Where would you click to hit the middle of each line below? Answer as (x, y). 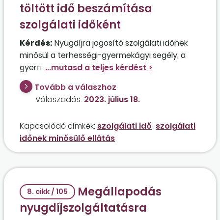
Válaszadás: (59, 100)
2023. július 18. (112, 100)
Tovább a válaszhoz (75, 87)
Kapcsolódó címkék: (57, 126)
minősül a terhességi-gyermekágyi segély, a (103, 55)
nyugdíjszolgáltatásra (83, 208)
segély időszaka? (51, 80)
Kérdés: (36, 43)
